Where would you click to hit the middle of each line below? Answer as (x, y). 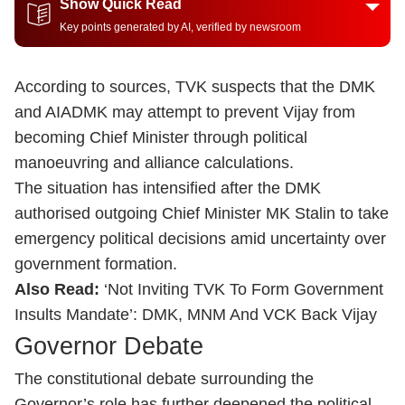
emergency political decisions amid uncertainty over (200, 239)
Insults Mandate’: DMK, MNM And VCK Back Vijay (196, 315)
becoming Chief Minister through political (161, 137)
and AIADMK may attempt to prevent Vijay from (185, 112)
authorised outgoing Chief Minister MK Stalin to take (202, 213)
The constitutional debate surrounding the (164, 379)
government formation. (96, 264)
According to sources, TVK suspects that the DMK (195, 87)
